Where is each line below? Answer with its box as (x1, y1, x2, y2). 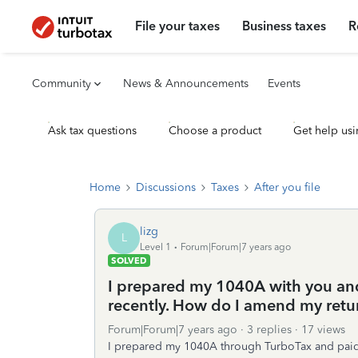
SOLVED (111, 255, 147, 266)
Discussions (136, 181, 196, 194)
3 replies (247, 323, 292, 336)
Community (32, 77, 91, 90)
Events (268, 77, 300, 90)
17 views (301, 323, 345, 336)
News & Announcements (123, 77, 249, 90)
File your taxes (135, 18, 221, 34)
